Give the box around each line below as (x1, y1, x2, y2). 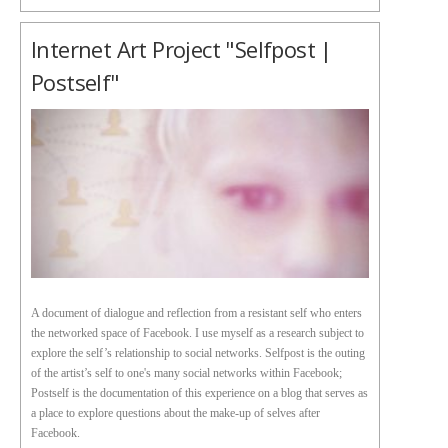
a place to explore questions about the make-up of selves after (31, 406, 320, 420)
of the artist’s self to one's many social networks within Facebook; (31, 366, 342, 380)
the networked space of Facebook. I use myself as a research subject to (31, 326, 364, 340)
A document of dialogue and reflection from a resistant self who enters (31, 306, 362, 320)
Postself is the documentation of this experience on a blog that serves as (31, 386, 368, 400)
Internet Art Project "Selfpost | (31, 34, 332, 64)
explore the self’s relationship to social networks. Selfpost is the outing (31, 346, 365, 360)
